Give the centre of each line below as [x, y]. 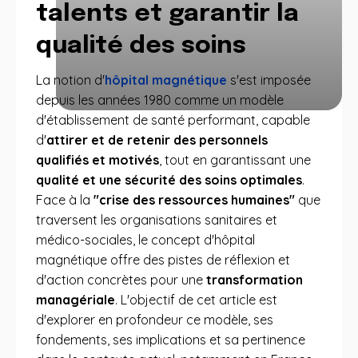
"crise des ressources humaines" [194, 200]
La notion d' [70, 80]
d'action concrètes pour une [121, 280]
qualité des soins [141, 46]
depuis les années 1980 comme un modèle [160, 100]
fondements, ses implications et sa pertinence [171, 340]
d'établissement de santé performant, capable [173, 120]
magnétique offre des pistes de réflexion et [163, 260]
